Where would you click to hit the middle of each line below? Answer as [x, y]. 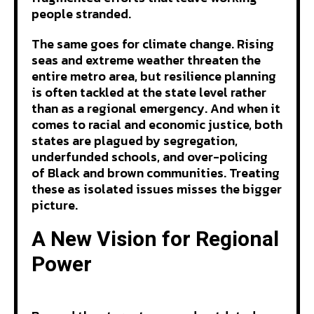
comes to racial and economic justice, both [157, 124]
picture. [57, 205]
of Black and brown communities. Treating [156, 172]
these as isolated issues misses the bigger [157, 189]
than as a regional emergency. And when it [156, 108]
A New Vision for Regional [155, 239]
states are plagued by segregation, [135, 140]
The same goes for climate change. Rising [153, 43]
